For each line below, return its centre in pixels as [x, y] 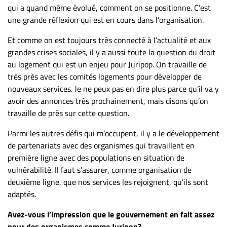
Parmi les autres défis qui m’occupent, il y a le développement [113, 133]
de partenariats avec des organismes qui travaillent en [101, 145]
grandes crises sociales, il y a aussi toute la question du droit [111, 52]
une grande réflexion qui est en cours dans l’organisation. [106, 20]
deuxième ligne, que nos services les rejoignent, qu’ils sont [108, 182]
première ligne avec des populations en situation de [96, 157]
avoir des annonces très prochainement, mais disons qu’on [108, 101]
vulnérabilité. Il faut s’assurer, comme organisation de [100, 169]
